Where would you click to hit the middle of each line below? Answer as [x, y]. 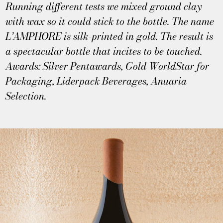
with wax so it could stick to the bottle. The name [110, 21]
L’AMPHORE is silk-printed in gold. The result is [110, 36]
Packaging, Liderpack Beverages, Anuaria [96, 81]
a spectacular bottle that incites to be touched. [104, 51]
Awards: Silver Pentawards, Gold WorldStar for [108, 66]
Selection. [26, 96]
